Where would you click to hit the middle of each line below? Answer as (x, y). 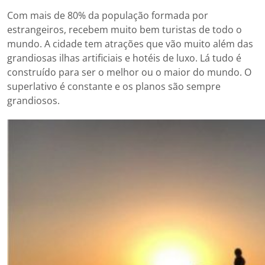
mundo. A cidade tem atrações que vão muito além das (130, 43)
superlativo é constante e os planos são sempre (114, 86)
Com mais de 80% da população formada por (108, 15)
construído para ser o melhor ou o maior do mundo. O (129, 72)
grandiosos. (33, 100)
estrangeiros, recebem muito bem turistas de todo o (125, 29)
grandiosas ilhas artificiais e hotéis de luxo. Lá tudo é (124, 58)
